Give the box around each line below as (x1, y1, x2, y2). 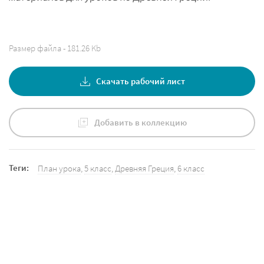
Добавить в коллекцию (94, 117, 187, 128)
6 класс (177, 163, 204, 174)
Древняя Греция (115, 163, 174, 174)
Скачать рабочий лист (95, 75, 185, 87)
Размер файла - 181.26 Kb (9, 42, 101, 54)
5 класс (84, 163, 111, 174)
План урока (38, 163, 81, 174)
